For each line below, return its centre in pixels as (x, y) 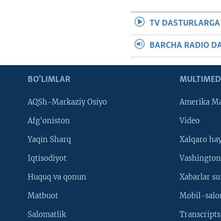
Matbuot (43, 196)
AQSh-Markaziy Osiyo (67, 102)
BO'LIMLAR (49, 80)
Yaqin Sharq (49, 140)
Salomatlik (47, 215)
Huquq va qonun (57, 177)
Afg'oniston (49, 121)
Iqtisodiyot (47, 159)
